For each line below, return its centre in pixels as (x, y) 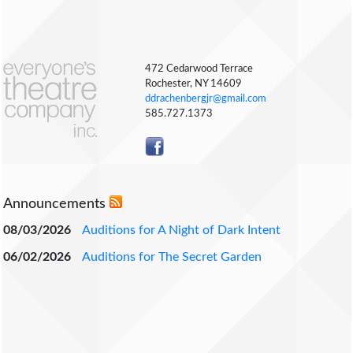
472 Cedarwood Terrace (199, 69)
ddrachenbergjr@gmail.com (206, 98)
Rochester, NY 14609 (193, 84)
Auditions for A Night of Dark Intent (181, 230)
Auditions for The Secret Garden (172, 257)
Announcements (56, 204)
